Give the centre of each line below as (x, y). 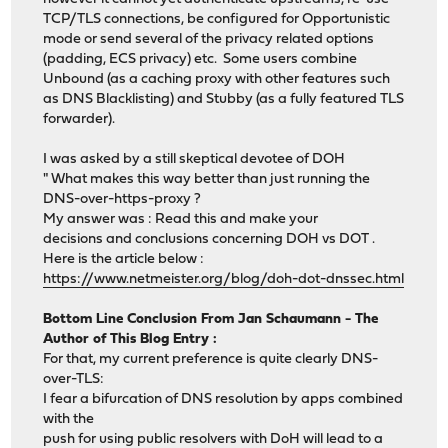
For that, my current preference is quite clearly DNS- (211, 360)
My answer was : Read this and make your (181, 220)
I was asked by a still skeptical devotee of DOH (194, 160)
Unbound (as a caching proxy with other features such (217, 80)
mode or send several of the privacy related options (209, 40)
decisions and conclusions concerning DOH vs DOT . (209, 240)
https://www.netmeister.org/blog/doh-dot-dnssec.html (224, 280)
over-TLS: (74, 380)
